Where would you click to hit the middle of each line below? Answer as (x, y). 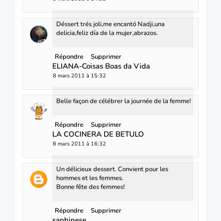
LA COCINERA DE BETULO (98, 134)
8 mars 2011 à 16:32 (79, 144)
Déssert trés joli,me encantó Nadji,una (110, 24)
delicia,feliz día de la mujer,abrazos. (107, 33)
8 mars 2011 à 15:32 (79, 75)
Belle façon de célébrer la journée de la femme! (124, 101)
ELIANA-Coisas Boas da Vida (101, 66)
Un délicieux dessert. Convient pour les (112, 169)
